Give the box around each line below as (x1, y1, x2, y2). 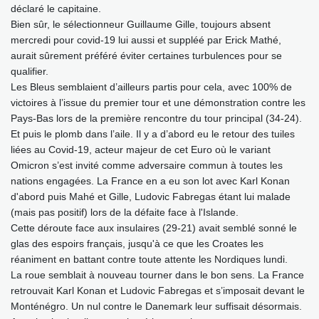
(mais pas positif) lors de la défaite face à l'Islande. (11, 206, 239, 218)
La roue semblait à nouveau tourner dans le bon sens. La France (11, 268, 304, 281)
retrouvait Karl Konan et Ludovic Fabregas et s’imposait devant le (11, 284, 305, 296)
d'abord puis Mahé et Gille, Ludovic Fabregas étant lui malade (11, 190, 291, 202)
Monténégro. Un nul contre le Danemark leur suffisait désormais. (11, 300, 302, 312)
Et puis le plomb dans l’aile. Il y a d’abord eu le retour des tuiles (11, 127, 295, 140)
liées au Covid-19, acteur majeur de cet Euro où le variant (11, 143, 271, 155)
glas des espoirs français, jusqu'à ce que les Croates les (11, 237, 263, 249)
